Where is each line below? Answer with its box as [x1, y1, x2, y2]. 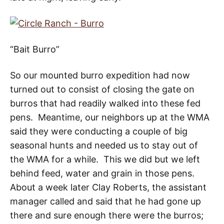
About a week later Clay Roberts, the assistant [10, 182, 206, 193]
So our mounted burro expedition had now [10, 70, 190, 81]
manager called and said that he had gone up [10, 196, 201, 207]
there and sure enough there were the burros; [10, 210, 203, 221]
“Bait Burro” [10, 44, 59, 55]
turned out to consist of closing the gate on [10, 84, 194, 95]
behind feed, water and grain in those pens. [10, 168, 197, 179]
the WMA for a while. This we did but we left [10, 154, 200, 165]
